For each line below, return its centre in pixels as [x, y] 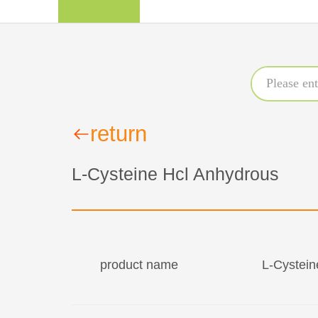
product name [139, 265]
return [118, 134]
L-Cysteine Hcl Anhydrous [175, 174]
